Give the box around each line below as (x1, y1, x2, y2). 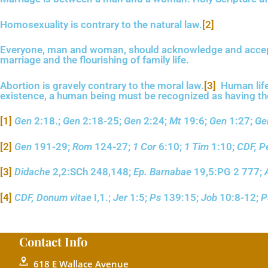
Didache (14, 166, 50, 178)
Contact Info (19, 233, 87, 249)
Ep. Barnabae (133, 166, 191, 178)
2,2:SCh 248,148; (50, 166, 133, 178)
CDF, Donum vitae (14, 191, 92, 203)
